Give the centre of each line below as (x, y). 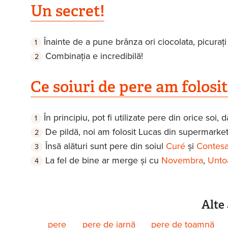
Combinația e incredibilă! (94, 56)
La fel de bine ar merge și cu (103, 160)
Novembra (182, 160)
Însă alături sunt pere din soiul (105, 146)
